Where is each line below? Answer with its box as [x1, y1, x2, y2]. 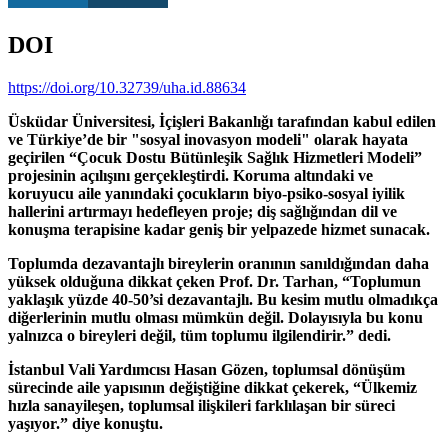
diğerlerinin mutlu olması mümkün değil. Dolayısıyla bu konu [8, 308, 423, 326]
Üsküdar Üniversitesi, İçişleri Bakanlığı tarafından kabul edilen [8, 112, 436, 130]
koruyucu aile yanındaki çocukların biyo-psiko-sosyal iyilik [8, 184, 405, 202]
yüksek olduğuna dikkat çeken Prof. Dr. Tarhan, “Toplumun [8, 272, 421, 290]
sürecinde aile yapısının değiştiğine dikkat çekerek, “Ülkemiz [8, 378, 417, 396]
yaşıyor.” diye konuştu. [8, 414, 163, 432]
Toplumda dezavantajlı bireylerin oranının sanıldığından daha [8, 254, 429, 272]
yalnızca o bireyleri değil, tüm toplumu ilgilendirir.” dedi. [8, 326, 391, 344]
